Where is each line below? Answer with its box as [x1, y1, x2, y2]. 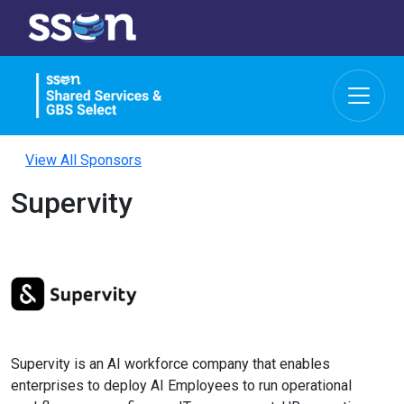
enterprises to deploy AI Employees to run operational [11, 376, 352, 394]
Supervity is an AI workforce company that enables [11, 354, 330, 372]
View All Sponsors [25, 151, 142, 169]
